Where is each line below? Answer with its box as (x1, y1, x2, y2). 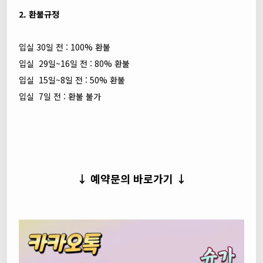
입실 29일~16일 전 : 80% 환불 (19, 58, 130, 69)
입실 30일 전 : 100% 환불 (19, 41, 110, 53)
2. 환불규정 (19, 8, 59, 20)
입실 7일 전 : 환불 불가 (19, 90, 101, 102)
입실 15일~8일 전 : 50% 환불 (19, 74, 125, 86)
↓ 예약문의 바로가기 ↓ (76, 171, 187, 186)
